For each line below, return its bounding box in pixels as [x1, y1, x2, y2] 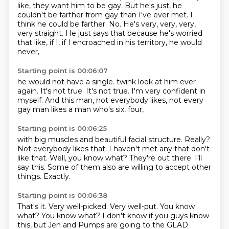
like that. [17, 153, 50, 163]
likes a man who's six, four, [51, 105, 144, 114]
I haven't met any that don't [108, 144, 210, 153]
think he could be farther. [17, 19, 109, 29]
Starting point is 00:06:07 [17, 66, 108, 75]
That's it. [17, 202, 49, 211]
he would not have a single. [17, 77, 117, 86]
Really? [184, 135, 210, 144]
